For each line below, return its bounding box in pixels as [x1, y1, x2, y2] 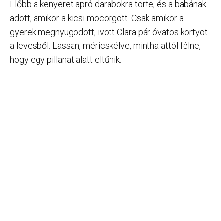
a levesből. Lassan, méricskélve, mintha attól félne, [10, 40, 201, 51]
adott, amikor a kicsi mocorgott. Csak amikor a [10, 12, 184, 23]
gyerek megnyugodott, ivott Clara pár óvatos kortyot [10, 26, 208, 37]
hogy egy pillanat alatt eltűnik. [10, 54, 121, 65]
